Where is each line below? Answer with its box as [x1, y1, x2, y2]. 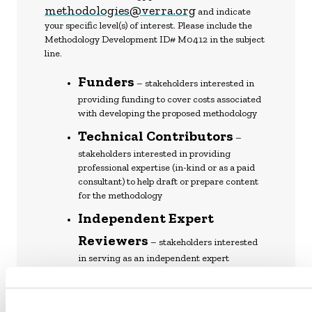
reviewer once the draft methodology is [78, 266, 243, 278]
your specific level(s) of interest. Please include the [45, 19, 252, 31]
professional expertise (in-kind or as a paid [78, 162, 255, 173]
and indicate [196, 6, 251, 17]
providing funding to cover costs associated [78, 93, 261, 105]
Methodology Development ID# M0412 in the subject [45, 33, 265, 45]
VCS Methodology [137, 293, 234, 309]
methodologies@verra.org [45, 3, 196, 18]
